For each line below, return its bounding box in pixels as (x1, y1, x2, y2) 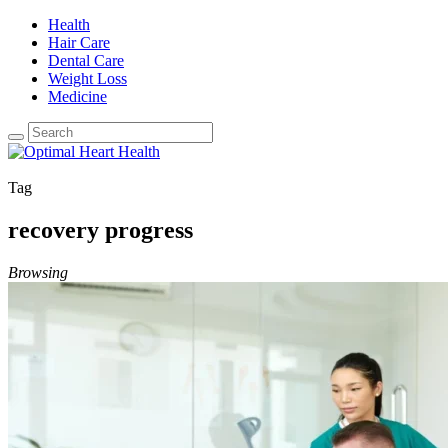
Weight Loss (48, 70, 127, 87)
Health (48, 16, 90, 33)
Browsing (8, 263, 68, 281)
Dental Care (48, 52, 124, 69)
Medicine (48, 88, 107, 105)
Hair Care (48, 34, 110, 51)
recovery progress (8, 216, 193, 243)
